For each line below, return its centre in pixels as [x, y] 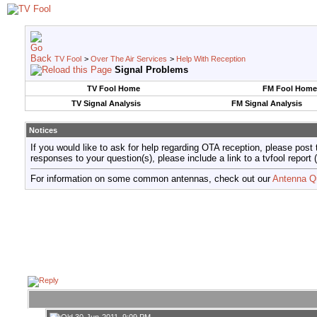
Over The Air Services [129, 59]
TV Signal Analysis [106, 103]
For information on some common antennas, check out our [151, 179]
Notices [43, 130]
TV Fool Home [113, 88]
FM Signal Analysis [266, 103]
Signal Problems [151, 70]
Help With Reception [211, 59]
